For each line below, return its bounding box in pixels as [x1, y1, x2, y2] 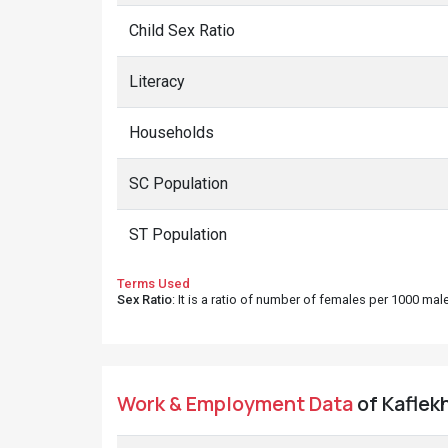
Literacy [129, 72, 185, 91]
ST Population [129, 225, 227, 244]
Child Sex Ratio [129, 21, 235, 40]
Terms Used [117, 276, 190, 291]
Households [129, 123, 214, 142]
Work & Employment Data [117, 390, 353, 417]
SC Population [129, 174, 228, 193]
